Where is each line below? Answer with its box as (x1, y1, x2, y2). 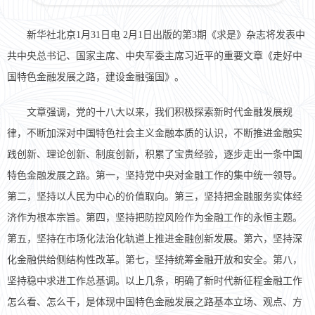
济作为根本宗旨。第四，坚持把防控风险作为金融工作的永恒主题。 (7, 212, 302, 224)
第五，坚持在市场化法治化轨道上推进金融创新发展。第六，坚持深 (7, 233, 302, 245)
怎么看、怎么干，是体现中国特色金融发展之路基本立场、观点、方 (7, 297, 302, 308)
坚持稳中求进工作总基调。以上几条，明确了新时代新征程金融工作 (7, 276, 302, 287)
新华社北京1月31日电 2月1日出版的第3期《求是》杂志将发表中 (7, 30, 305, 41)
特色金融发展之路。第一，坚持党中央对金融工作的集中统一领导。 (7, 170, 302, 181)
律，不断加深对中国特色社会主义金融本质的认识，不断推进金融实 (7, 128, 302, 139)
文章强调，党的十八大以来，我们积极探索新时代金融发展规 (7, 107, 292, 118)
